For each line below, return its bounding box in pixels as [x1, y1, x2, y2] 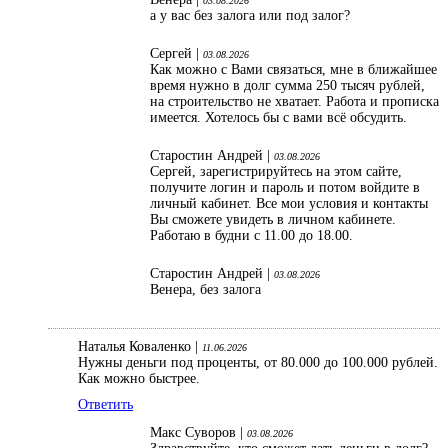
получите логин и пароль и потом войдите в [150, 180, 420, 196]
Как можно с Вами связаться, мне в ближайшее [150, 62, 437, 78]
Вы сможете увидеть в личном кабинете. [150, 212, 396, 228]
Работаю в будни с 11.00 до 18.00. [150, 228, 353, 244]
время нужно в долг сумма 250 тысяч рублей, [150, 78, 425, 94]
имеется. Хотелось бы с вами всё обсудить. [150, 110, 407, 126]
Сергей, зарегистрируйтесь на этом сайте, [150, 164, 402, 180]
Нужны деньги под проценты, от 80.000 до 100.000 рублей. [78, 355, 438, 371]
